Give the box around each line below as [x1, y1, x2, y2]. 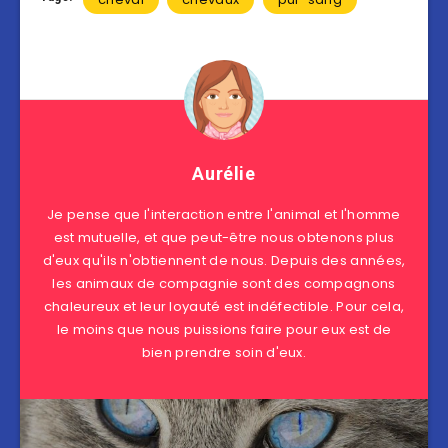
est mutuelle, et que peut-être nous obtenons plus [53, 228, 395, 248]
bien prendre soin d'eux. [141, 343, 307, 363]
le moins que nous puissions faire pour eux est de [56, 320, 392, 340]
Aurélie [192, 163, 256, 185]
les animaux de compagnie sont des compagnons [52, 274, 396, 294]
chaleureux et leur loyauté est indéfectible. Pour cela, [43, 297, 405, 317]
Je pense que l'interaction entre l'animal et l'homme [47, 205, 401, 225]
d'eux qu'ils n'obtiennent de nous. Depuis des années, [42, 251, 406, 271]
